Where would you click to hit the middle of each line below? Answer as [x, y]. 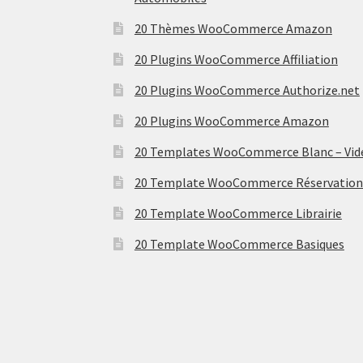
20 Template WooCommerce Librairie [238, 213]
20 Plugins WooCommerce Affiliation [236, 59]
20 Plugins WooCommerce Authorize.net [247, 90]
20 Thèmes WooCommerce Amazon [233, 28]
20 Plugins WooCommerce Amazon [231, 120]
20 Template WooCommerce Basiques [239, 243]
